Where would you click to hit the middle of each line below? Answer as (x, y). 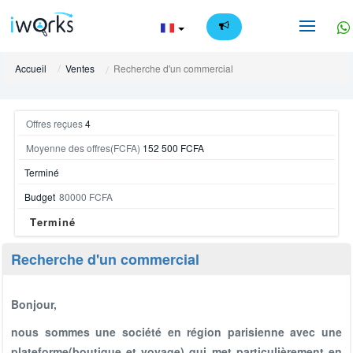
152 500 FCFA (174, 148)
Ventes (80, 68)
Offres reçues (55, 123)
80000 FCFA (86, 197)
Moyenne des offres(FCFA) (85, 148)
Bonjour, (36, 304)
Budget (41, 197)
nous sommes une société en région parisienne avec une (176, 332)
